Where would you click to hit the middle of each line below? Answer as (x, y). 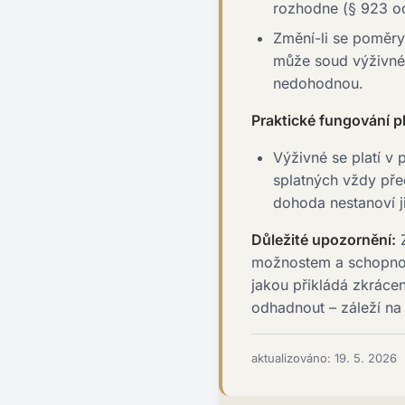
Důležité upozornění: (324, 240)
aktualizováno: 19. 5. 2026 (324, 358)
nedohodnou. (318, 83)
